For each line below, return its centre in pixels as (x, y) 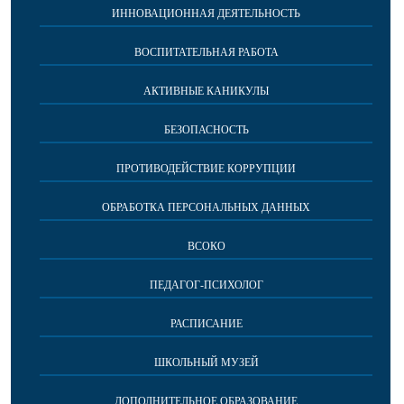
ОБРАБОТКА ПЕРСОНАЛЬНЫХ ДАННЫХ (206, 207)
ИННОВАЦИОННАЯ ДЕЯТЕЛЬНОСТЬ (206, 14)
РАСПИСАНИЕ (206, 324)
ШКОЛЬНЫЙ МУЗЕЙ (206, 363)
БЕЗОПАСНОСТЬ (206, 130)
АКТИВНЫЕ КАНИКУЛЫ (206, 91)
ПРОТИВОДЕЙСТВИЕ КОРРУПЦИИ (206, 169)
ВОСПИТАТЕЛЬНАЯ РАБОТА (206, 52)
